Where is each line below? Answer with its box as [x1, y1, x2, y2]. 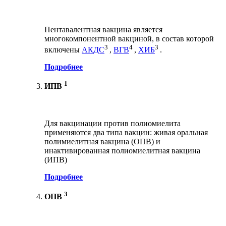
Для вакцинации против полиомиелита [44, 119, 181, 128]
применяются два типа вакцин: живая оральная [44, 128, 208, 137]
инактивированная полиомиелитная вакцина [44, 146, 200, 155]
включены [44, 45, 82, 54]
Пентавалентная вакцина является [44, 25, 162, 34]
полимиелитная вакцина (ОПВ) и [44, 137, 160, 146]
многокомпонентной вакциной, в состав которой [44, 34, 214, 43]
